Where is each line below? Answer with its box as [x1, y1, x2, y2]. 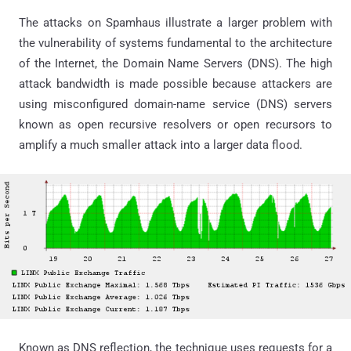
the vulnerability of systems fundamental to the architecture [19, 36, 332, 50]
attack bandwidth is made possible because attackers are [19, 77, 332, 91]
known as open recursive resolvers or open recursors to [19, 118, 332, 132]
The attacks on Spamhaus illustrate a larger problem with [19, 16, 332, 30]
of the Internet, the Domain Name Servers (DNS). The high [19, 56, 332, 71]
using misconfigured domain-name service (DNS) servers [19, 97, 332, 111]
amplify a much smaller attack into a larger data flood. [19, 138, 302, 152]
